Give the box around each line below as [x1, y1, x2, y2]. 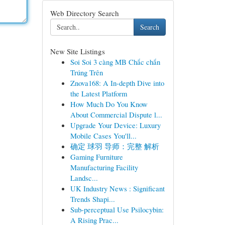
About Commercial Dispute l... [70, 109, 162, 120]
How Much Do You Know [70, 99, 148, 109]
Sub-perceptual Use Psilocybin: [70, 204, 164, 214]
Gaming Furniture [70, 152, 123, 162]
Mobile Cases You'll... [70, 131, 137, 141]
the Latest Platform [70, 88, 127, 98]
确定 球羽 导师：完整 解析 [70, 141, 159, 151]
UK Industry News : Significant [70, 183, 165, 193]
